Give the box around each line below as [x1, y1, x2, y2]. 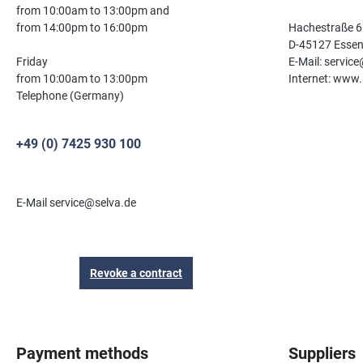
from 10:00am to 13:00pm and [16, 4, 169, 18]
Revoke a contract [90, 267, 182, 280]
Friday [16, 55, 48, 69]
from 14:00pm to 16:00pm [16, 21, 147, 35]
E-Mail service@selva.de [16, 196, 136, 210]
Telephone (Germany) [16, 89, 124, 103]
